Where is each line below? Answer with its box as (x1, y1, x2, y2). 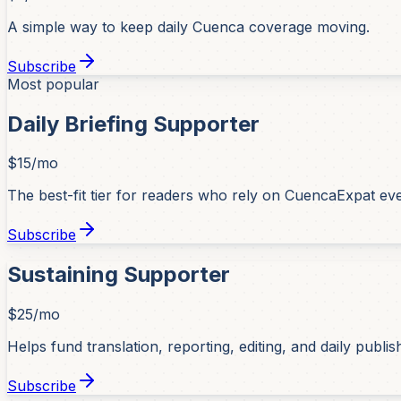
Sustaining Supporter (7, 261, 230, 288)
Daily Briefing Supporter (7, 110, 260, 137)
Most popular (7, 74, 99, 93)
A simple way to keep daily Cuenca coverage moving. (7, 17, 370, 36)
